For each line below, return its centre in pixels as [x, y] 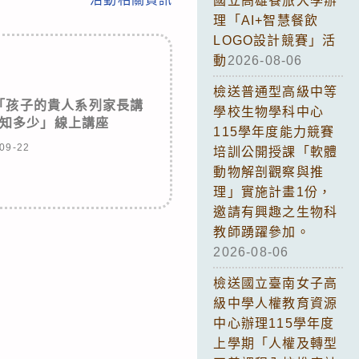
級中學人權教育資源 [276, 303]
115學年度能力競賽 [274, 131]
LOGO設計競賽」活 [275, 40]
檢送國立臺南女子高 [276, 283]
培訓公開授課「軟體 [276, 151]
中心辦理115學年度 [274, 323]
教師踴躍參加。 [262, 232]
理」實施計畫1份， [273, 192]
